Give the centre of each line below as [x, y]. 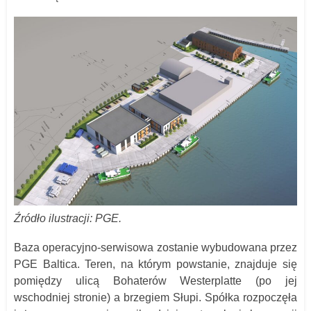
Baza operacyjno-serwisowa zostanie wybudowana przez [155, 247]
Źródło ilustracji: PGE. [68, 218]
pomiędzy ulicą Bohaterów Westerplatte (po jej [155, 280]
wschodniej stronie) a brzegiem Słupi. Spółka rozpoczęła [155, 297]
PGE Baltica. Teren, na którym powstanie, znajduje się [155, 264]
